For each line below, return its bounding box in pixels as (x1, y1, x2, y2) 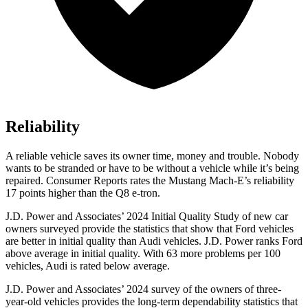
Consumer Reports (46, 175, 127, 187)
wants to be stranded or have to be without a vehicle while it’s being (5, 162, 299, 175)
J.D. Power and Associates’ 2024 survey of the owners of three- (5, 283, 281, 296)
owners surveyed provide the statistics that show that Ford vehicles (5, 223, 294, 235)
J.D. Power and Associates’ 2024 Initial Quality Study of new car (5, 210, 288, 223)
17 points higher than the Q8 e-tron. (5, 187, 160, 199)
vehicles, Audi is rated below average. (5, 260, 170, 272)
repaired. (5, 175, 46, 187)
